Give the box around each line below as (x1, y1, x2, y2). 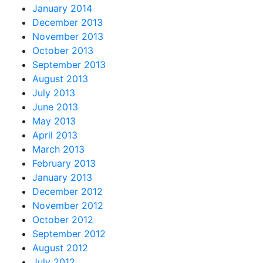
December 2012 (32, 185, 103, 197)
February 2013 (32, 157, 96, 169)
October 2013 (32, 44, 93, 56)
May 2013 (32, 114, 76, 127)
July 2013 (32, 86, 75, 99)
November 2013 (32, 30, 103, 42)
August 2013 (32, 72, 88, 85)
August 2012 (32, 241, 88, 254)
